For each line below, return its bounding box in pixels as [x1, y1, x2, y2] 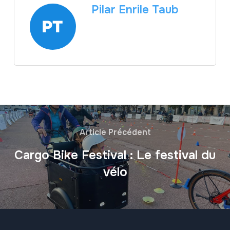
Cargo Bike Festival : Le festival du [14, 147, 216, 163]
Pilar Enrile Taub [91, 3, 179, 17]
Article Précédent [79, 126, 151, 138]
